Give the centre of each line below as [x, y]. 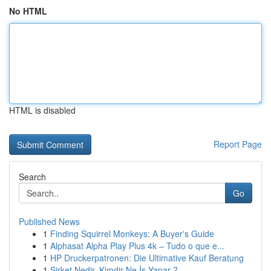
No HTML [28, 11]
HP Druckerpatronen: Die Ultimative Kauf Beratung [147, 258]
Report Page [238, 144]
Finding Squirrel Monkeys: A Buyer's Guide [132, 233]
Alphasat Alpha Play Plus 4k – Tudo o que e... [137, 246]
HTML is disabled [42, 110]
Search [32, 177]
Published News [49, 221]
